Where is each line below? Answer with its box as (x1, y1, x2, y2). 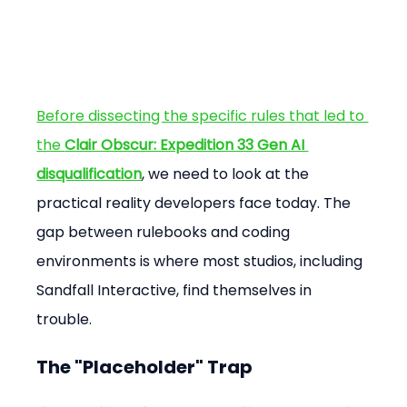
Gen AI (257, 134, 309, 155)
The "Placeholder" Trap (36, 353, 253, 380)
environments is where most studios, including (36, 250, 367, 272)
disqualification (36, 163, 143, 184)
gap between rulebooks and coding (36, 221, 294, 243)
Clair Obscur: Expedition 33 (65, 134, 254, 155)
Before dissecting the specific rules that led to (36, 104, 369, 126)
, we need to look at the (142, 163, 313, 184)
